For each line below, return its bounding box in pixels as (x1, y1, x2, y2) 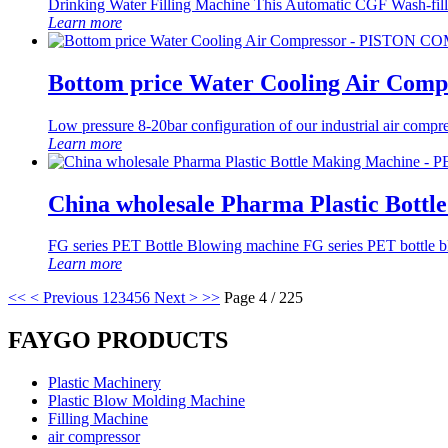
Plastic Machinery (48, 374, 161, 392)
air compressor (48, 428, 140, 446)
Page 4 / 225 (224, 289, 303, 307)
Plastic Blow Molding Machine (48, 392, 245, 410)
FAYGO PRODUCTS (8, 327, 228, 354)
